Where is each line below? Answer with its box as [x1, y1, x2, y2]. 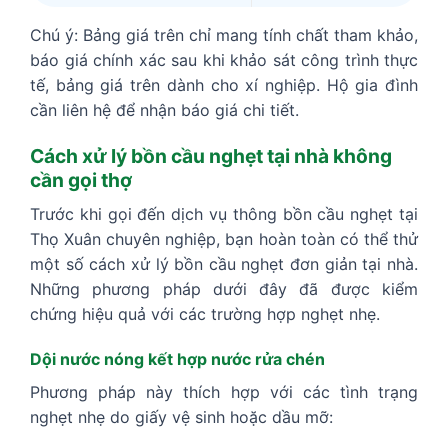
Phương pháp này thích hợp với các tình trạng [30, 382, 418, 403]
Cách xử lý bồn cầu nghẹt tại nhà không [30, 144, 392, 169]
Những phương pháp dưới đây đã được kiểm [30, 278, 418, 299]
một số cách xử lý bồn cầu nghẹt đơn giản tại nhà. [30, 253, 418, 274]
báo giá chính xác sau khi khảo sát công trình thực [30, 50, 418, 71]
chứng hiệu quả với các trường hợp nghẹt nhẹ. [30, 303, 380, 324]
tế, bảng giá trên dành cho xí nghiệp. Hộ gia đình [30, 75, 418, 96]
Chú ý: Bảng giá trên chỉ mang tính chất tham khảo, [30, 25, 418, 46]
